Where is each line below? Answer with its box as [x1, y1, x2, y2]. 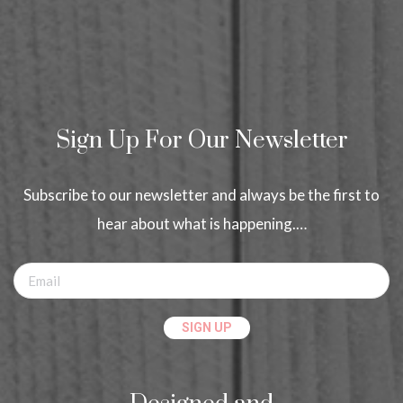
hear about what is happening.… [96, 213, 307, 233]
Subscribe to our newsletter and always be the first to [23, 184, 380, 204]
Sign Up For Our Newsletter [55, 125, 348, 156]
